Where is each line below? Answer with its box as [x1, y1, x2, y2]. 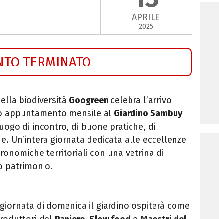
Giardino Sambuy [114, 108, 182, 119]
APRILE [132, 12, 160, 23]
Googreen [69, 94, 109, 106]
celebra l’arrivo [110, 94, 172, 106]
